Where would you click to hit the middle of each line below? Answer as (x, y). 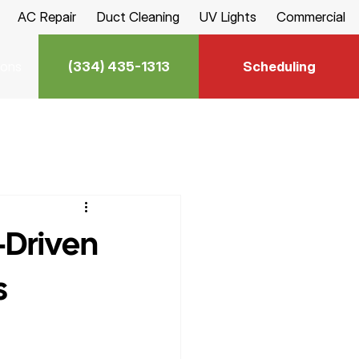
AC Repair (46, 17)
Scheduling (279, 66)
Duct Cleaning (137, 17)
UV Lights (228, 17)
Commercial (311, 17)
